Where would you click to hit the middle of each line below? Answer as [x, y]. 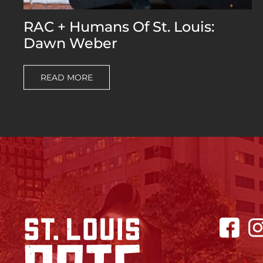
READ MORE [67, 77]
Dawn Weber [70, 43]
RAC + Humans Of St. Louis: [119, 26]
